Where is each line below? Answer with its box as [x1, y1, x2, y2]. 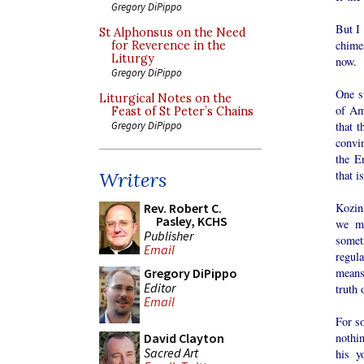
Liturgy [111, 51, 154, 66]
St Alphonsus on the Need [99, 25, 246, 40]
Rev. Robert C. [144, 200, 222, 216]
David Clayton [144, 330, 224, 346]
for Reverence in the [111, 38, 226, 53]
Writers [99, 167, 167, 193]
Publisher [144, 227, 193, 244]
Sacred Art [144, 344, 198, 361]
